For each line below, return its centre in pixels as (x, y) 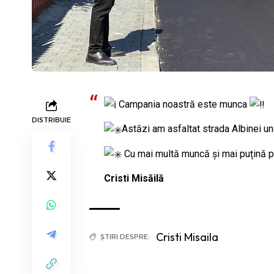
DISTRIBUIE (51, 120)
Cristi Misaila (187, 237)
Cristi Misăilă (134, 178)
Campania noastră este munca (183, 105)
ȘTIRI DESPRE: (125, 236)
